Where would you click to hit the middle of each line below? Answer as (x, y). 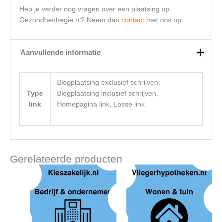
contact (133, 20)
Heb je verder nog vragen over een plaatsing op (94, 9)
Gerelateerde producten (66, 159)
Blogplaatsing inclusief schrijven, (108, 93)
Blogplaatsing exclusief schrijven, (109, 82)
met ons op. (164, 20)
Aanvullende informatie (60, 53)
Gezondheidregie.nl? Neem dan (70, 20)
